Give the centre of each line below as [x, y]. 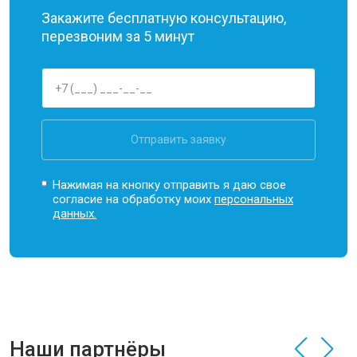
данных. [75, 214]
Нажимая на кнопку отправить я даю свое [170, 185]
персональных [254, 199]
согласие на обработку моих [134, 199]
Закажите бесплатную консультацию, [164, 18]
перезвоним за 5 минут [118, 36]
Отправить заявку [178, 139]
